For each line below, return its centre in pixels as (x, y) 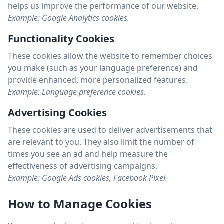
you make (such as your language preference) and (103, 68)
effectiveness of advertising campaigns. (83, 166)
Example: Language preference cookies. (77, 92)
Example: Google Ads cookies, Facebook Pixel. (88, 178)
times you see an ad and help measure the (88, 154)
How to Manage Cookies (80, 204)
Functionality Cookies (61, 39)
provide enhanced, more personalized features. (98, 80)
